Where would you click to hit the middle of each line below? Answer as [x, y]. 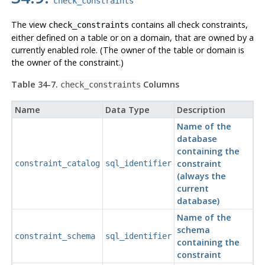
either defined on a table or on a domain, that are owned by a [132, 38]
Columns [160, 85]
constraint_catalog [57, 164]
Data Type [127, 110]
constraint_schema [55, 236]
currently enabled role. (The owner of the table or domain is [127, 50]
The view [30, 25]
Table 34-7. [35, 85]
